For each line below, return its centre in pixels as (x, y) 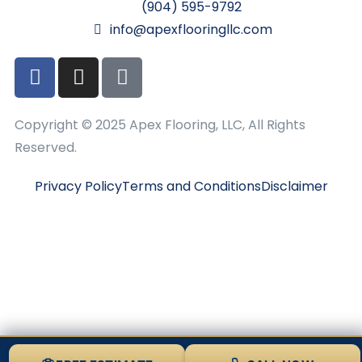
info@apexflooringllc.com (191, 29)
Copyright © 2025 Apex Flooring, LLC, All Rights (160, 124)
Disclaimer (294, 186)
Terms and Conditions (191, 186)
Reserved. (46, 147)
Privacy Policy (78, 186)
